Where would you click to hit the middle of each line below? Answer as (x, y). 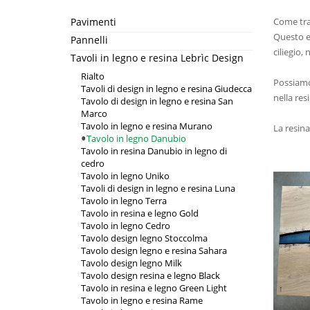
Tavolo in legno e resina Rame (142, 300)
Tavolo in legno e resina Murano (147, 126)
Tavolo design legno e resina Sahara (154, 250)
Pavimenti (93, 22)
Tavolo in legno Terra (124, 201)
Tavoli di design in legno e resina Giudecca (166, 89)
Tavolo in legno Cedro (126, 226)
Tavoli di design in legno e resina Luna (158, 188)
